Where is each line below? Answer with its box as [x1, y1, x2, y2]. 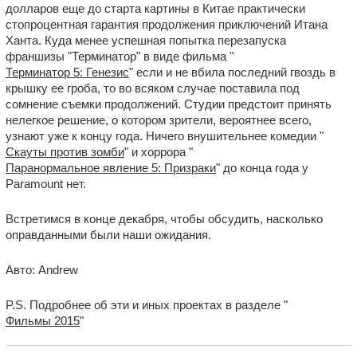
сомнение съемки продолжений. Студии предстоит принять [6, 97, 331, 111]
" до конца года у [216, 161, 308, 175]
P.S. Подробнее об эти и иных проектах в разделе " [6, 298, 288, 312]
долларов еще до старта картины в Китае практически [6, 2, 305, 15]
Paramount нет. [6, 177, 86, 190]
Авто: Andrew [6, 263, 78, 277]
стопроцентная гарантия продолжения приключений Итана [6, 18, 328, 31]
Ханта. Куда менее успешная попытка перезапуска [6, 33, 286, 47]
